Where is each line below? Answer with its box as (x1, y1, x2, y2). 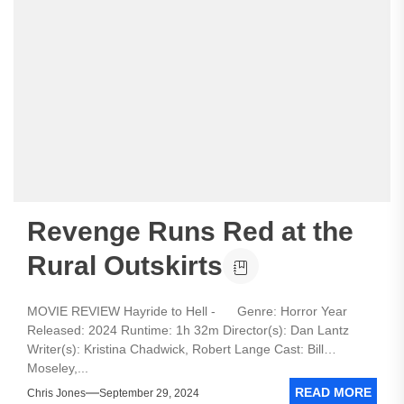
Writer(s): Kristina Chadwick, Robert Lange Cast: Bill (27, 342, 324, 356)
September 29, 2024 (99, 386, 199, 399)
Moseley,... (27, 361, 88, 375)
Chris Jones (27, 386, 86, 399)
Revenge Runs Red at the (27, 216, 353, 246)
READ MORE (295, 385, 372, 399)
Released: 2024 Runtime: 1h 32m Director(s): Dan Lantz (27, 323, 349, 337)
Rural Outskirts (27, 251, 223, 280)
